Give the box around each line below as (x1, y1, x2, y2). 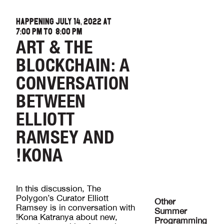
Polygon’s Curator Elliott (16, 193, 109, 203)
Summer (154, 205, 187, 216)
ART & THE (16, 36, 93, 58)
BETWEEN (16, 90, 86, 112)
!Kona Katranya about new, (16, 212, 118, 222)
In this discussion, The (16, 183, 101, 194)
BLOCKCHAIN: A (16, 54, 130, 76)
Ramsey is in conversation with (16, 202, 135, 213)
